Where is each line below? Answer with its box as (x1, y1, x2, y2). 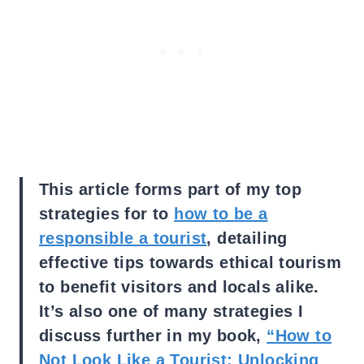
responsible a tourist (39, 228, 207, 247)
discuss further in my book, (39, 326, 267, 344)
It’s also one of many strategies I (39, 301, 304, 320)
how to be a (174, 204, 268, 223)
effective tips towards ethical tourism (39, 253, 342, 271)
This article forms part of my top (39, 180, 302, 198)
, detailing (206, 228, 288, 247)
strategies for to (39, 204, 175, 223)
